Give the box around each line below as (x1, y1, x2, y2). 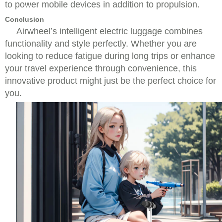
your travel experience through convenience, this (5, 63, 197, 73)
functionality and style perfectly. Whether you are (5, 39, 197, 49)
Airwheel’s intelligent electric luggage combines (16, 26, 203, 36)
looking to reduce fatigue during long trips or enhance (5, 51, 215, 61)
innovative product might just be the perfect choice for (5, 76, 216, 86)
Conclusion (5, 15, 44, 23)
